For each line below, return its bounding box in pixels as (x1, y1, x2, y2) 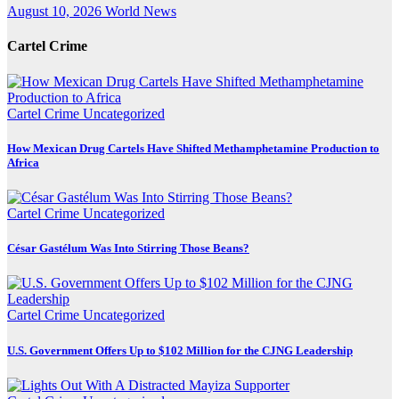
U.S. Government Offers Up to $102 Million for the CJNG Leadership (7, 343, 353, 357)
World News (105, 4, 176, 20)
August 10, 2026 (7, 4, 105, 20)
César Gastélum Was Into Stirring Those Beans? (7, 241, 249, 256)
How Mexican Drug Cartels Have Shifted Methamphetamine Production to (7, 141, 379, 155)
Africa (7, 155, 39, 169)
